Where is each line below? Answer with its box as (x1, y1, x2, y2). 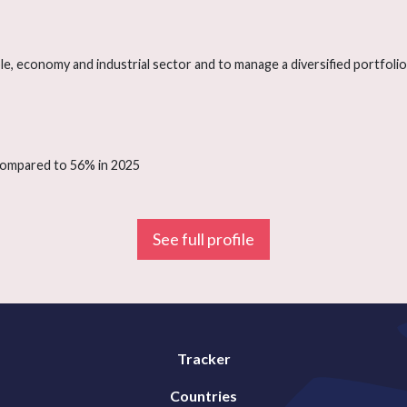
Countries (170, 387, 237, 405)
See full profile (153, 229, 254, 250)
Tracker (176, 350, 231, 368)
